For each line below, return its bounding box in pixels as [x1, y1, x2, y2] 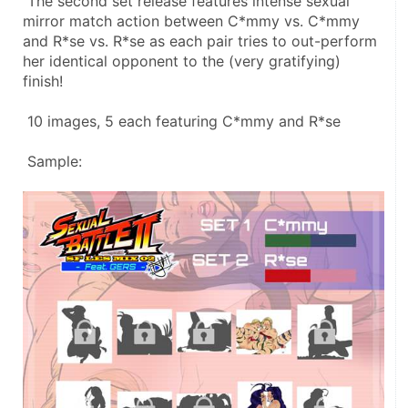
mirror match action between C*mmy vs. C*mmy [23, 11, 360, 30]
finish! [23, 71, 67, 90]
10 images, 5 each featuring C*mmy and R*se [27, 111, 345, 130]
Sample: [27, 151, 87, 170]
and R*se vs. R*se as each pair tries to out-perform [23, 31, 377, 50]
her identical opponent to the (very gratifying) [23, 51, 341, 70]
